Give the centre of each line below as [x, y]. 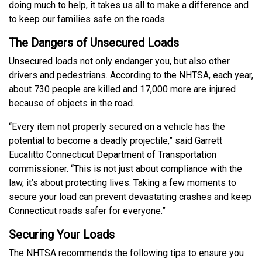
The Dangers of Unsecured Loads [94, 43]
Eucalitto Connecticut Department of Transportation [113, 155]
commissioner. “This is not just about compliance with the [125, 169]
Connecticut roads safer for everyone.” [87, 211]
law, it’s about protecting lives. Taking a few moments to [123, 183]
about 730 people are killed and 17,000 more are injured [122, 89]
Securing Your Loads [62, 235]
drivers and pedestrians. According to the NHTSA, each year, [131, 75]
